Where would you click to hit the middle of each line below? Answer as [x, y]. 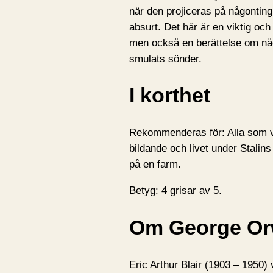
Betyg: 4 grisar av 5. [175, 191]
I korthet [170, 96]
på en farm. [155, 165]
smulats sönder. [165, 58]
